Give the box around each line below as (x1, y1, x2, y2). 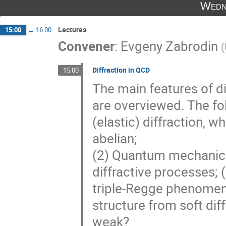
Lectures (58, 25, 86, 35)
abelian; (92, 130, 138, 148)
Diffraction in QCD (92, 65, 150, 75)
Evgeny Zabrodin (121, 36, 218, 55)
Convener (58, 36, 115, 55)
